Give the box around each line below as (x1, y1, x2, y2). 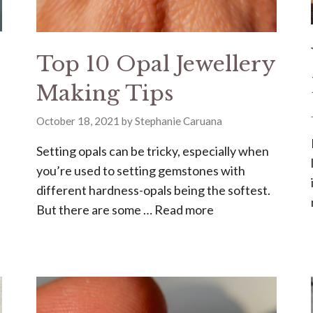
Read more (154, 202, 214, 218)
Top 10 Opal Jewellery (36, 50, 276, 77)
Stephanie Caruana (135, 115, 223, 128)
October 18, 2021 (36, 115, 120, 128)
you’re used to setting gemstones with (36, 163, 246, 179)
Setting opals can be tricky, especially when (36, 143, 270, 159)
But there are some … (36, 202, 155, 218)
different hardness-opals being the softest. (36, 182, 271, 198)
